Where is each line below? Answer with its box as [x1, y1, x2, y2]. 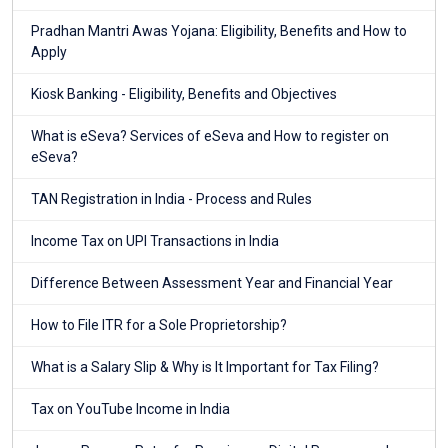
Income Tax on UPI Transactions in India [31, 233, 279, 250]
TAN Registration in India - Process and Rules [31, 191, 312, 208]
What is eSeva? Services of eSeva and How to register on [31, 128, 389, 145]
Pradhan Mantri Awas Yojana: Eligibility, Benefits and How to [31, 23, 407, 40]
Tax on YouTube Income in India [31, 401, 230, 418]
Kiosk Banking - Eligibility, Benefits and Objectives [31, 86, 337, 103]
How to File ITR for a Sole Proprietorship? [31, 317, 287, 334]
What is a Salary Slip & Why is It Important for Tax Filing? [31, 359, 379, 376]
